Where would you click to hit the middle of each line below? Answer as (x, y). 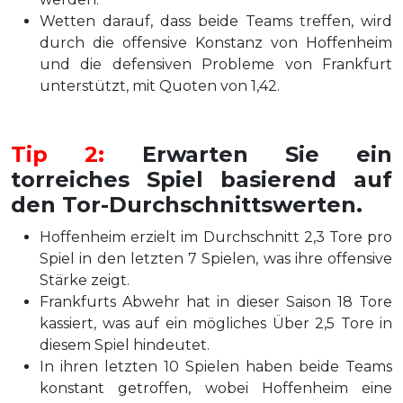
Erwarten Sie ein (248, 154)
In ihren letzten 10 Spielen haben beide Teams (216, 367)
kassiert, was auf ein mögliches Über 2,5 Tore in (216, 323)
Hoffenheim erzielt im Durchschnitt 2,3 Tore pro (216, 237)
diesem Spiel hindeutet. (125, 345)
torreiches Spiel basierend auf (201, 179)
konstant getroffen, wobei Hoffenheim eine (216, 388)
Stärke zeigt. (85, 280)
